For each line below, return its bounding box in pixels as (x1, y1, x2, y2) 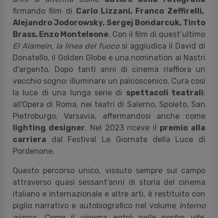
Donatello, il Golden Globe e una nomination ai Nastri (13, 53, 205, 62)
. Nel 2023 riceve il (85, 123, 160, 132)
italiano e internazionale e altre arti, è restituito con (13, 189, 205, 199)
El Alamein (13, 41, 52, 51)
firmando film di (13, 6, 76, 16)
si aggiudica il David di (122, 41, 205, 51)
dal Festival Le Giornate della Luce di (46, 134, 205, 144)
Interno (179, 200, 205, 210)
